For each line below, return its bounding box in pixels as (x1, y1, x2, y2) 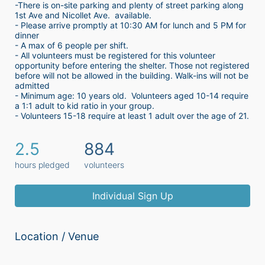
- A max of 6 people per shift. (15, 40, 133, 51)
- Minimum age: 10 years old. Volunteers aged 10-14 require (15, 91, 248, 101)
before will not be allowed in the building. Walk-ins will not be (15, 70, 248, 81)
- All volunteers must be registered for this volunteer (15, 50, 215, 61)
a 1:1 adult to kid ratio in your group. (15, 101, 157, 111)
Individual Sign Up (92, 190, 173, 202)
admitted (15, 80, 50, 91)
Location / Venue (15, 230, 99, 243)
